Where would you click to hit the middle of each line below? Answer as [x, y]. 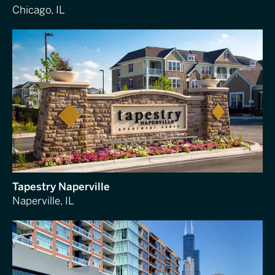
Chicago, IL [39, 10]
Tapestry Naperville [61, 186]
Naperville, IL [43, 200]
